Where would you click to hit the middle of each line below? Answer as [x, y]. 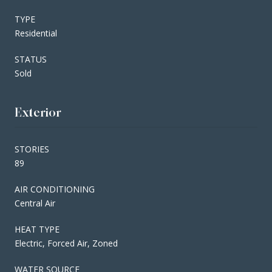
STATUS [31, 59]
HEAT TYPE [37, 229]
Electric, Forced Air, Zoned [66, 243]
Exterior [38, 112]
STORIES [32, 149]
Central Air [35, 203]
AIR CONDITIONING [55, 189]
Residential [36, 33]
